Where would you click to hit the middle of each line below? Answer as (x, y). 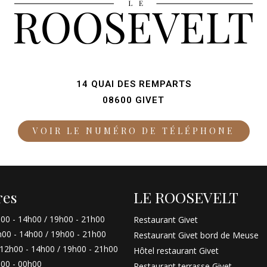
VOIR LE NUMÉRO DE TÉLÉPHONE (133, 131)
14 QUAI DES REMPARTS (133, 84)
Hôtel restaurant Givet (176, 250)
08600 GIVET (133, 100)
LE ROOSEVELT (186, 197)
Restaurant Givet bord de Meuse (196, 235)
